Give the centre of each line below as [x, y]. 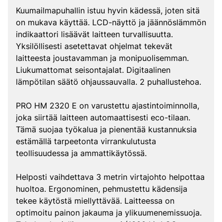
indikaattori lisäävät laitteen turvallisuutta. [94, 34]
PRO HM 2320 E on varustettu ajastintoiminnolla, [108, 106]
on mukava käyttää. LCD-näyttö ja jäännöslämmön [111, 22]
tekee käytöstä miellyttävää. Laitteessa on [95, 201]
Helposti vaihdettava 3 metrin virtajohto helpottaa [110, 177]
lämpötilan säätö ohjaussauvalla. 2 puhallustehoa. [109, 82]
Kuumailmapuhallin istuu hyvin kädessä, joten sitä [108, 10]
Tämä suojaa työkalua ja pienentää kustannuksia [106, 129]
